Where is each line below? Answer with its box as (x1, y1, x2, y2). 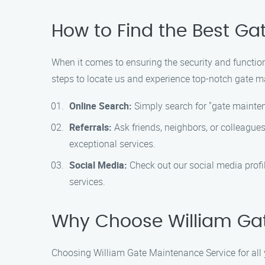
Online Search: (69, 99, 132, 112)
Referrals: (69, 121, 112, 134)
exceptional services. (69, 137, 156, 150)
